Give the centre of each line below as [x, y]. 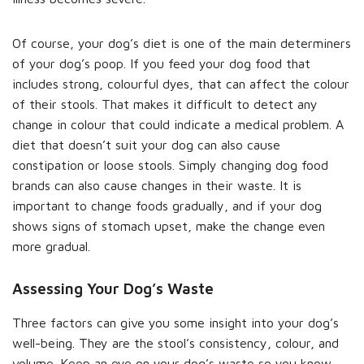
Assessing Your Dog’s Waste [113, 288]
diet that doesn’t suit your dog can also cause [146, 144]
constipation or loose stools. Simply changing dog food [170, 165]
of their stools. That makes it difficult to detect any [165, 104]
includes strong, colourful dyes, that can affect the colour [181, 83]
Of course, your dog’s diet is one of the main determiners [182, 43]
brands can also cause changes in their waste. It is [157, 185]
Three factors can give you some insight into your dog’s [175, 322]
